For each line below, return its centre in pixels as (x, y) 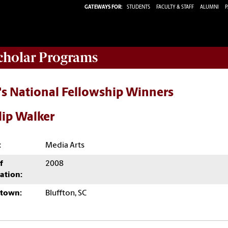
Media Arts (65, 145)
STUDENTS (139, 7)
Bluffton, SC (66, 193)
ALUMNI (209, 7)
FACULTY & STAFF (175, 7)
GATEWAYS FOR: (104, 7)
